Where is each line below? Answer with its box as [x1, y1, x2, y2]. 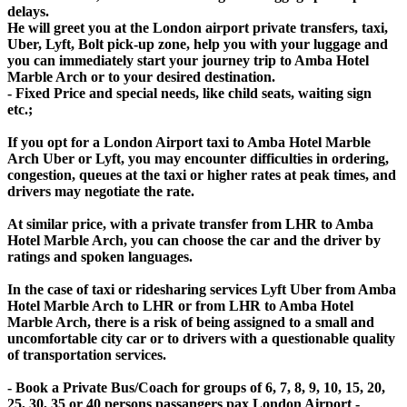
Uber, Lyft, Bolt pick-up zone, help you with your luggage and [7, 35, 388, 52]
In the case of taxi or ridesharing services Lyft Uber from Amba [7, 281, 396, 297]
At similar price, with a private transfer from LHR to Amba [7, 215, 373, 232]
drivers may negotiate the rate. [7, 183, 194, 199]
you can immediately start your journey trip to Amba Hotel [7, 52, 369, 68]
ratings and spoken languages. [7, 248, 193, 264]
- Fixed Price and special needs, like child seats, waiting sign [7, 84, 372, 101]
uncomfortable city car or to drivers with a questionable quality [7, 330, 395, 346]
